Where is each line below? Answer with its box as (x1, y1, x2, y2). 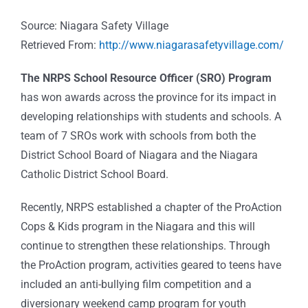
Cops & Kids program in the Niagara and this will (21, 220, 255, 234)
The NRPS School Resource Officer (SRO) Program (21, 71, 272, 85)
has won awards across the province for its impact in (21, 91, 276, 104)
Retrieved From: (21, 38, 99, 52)
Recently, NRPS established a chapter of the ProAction (21, 201, 282, 214)
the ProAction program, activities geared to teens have (21, 258, 281, 272)
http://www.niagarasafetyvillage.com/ (99, 38, 284, 52)
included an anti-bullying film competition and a (21, 278, 252, 291)
